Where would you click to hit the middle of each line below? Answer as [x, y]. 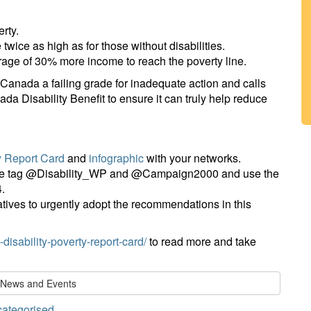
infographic [116, 158]
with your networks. [192, 158]
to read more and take [201, 241]
